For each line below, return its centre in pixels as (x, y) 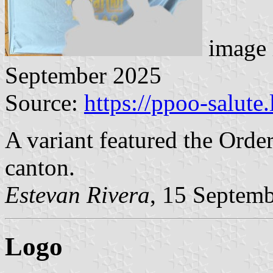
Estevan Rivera (77, 195)
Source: (44, 103)
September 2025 (83, 76)
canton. (40, 168)
